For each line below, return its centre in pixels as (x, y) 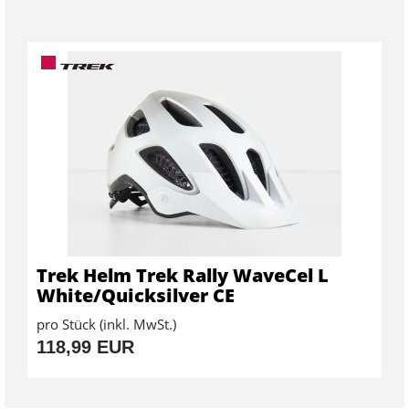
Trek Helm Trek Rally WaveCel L (183, 275)
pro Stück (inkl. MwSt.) (106, 324)
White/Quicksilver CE (136, 295)
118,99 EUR (85, 346)
